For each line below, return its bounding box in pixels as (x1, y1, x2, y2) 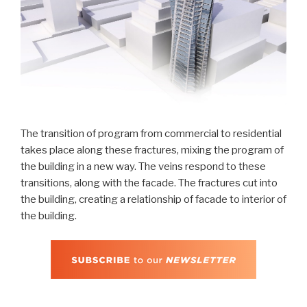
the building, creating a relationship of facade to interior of (21, 193, 286, 206)
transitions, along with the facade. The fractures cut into (21, 177, 278, 190)
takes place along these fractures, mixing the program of (21, 144, 284, 157)
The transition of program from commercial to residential (21, 127, 282, 140)
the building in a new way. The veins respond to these (21, 160, 266, 173)
